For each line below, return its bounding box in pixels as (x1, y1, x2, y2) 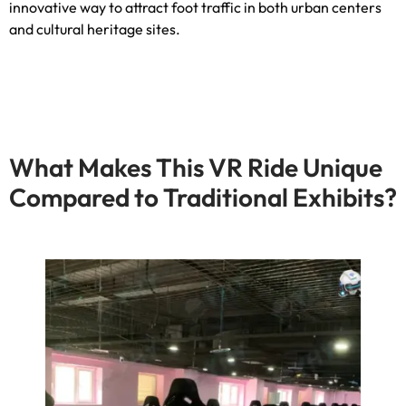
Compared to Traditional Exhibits (9, 181, 384, 213)
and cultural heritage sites (9, 20, 176, 38)
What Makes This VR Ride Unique (9, 151, 382, 183)
